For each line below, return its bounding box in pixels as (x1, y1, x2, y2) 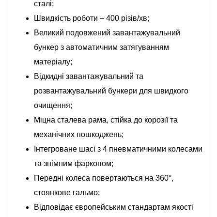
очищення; (34, 101, 72, 109)
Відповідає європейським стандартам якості (34, 203, 193, 211)
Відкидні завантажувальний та (34, 72, 143, 80)
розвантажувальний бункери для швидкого (34, 87, 188, 95)
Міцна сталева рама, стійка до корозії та (34, 116, 178, 124)
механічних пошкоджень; (34, 130, 124, 139)
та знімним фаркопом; (34, 159, 113, 168)
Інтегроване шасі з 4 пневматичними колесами (34, 145, 202, 153)
